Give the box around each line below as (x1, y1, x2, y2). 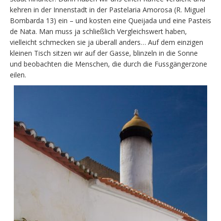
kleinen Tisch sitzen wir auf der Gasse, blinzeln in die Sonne (10, 48, 198, 58)
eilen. (10, 70, 26, 79)
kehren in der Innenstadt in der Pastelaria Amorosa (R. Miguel (10, 4, 205, 14)
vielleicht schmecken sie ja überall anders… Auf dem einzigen (10, 37, 203, 47)
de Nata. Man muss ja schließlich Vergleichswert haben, (10, 26, 187, 36)
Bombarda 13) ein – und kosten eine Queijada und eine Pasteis (10, 15, 211, 25)
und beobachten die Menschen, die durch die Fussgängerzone (10, 59, 207, 69)
